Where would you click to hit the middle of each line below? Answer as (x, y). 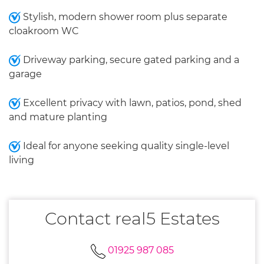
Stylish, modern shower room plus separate (124, 17)
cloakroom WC (44, 31)
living (22, 160)
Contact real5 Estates (132, 218)
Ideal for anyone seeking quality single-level (125, 146)
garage (25, 74)
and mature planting (58, 117)
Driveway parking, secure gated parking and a (130, 60)
